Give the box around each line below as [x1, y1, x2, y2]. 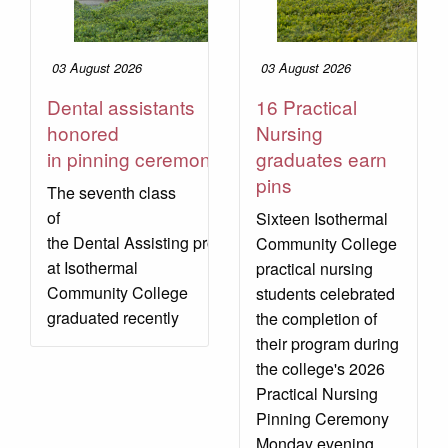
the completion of [256, 307, 377, 331]
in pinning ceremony [47, 145, 221, 173]
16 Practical [256, 93, 357, 121]
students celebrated [256, 282, 395, 306]
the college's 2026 [256, 357, 385, 381]
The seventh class [47, 181, 176, 205]
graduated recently [47, 306, 179, 330]
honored [47, 119, 119, 147]
